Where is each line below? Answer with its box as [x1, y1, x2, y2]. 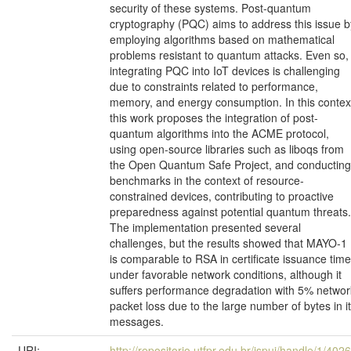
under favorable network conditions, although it [110, 266, 342, 282]
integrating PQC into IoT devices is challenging [110, 63, 340, 78]
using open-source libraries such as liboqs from [110, 141, 344, 157]
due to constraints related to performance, [110, 78, 318, 94]
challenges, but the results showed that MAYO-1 [110, 235, 347, 251]
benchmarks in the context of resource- [110, 172, 304, 188]
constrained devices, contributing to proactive [110, 188, 334, 204]
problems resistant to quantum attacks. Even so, [110, 47, 349, 63]
